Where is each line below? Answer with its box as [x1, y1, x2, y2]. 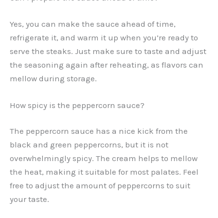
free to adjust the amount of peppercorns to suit [10, 181, 190, 191]
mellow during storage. [10, 73, 97, 83]
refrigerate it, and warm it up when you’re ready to [10, 32, 198, 42]
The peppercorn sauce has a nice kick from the [10, 126, 188, 136]
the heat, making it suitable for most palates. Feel [10, 167, 199, 177]
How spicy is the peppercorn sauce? [10, 100, 145, 110]
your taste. [10, 194, 49, 204]
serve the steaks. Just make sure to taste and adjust [10, 46, 206, 56]
